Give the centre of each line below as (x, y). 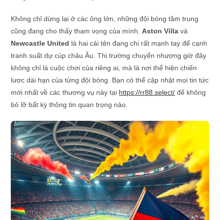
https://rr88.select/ (147, 92)
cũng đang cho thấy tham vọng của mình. (77, 31)
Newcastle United (40, 43)
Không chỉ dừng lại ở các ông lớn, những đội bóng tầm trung (105, 19)
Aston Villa (160, 31)
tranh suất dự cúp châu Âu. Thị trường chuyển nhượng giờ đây (109, 55)
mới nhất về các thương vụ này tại (65, 92)
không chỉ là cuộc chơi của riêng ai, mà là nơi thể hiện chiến (104, 68)
